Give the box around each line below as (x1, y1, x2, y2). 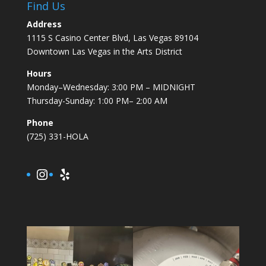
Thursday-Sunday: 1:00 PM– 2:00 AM (26, 94, 167, 106)
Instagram (34, 163, 102, 183)
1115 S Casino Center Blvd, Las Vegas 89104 (26, 31, 198, 43)
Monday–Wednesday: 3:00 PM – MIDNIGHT (26, 81, 195, 93)
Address (26, 18, 62, 30)
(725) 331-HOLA (26, 130, 88, 142)
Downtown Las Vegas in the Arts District (26, 45, 182, 57)
